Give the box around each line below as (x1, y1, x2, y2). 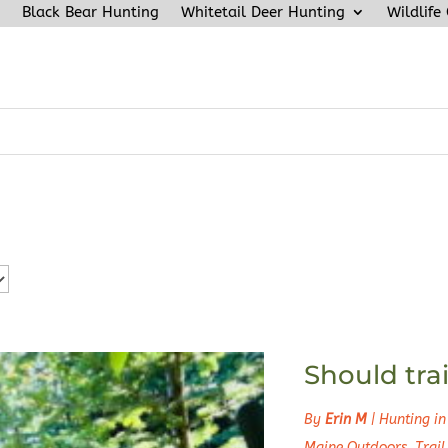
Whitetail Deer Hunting (181, 3, 345, 21)
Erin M (325, 410, 367, 428)
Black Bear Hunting (22, 3, 159, 21)
